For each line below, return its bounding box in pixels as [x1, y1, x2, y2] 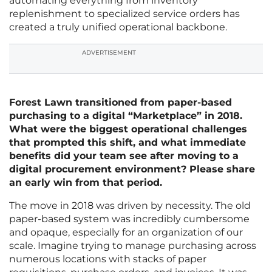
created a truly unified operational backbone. [9, 21, 227, 33]
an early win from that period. [9, 177, 162, 189]
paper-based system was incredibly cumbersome [9, 213, 250, 225]
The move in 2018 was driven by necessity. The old [9, 200, 251, 212]
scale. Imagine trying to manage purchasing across [9, 240, 256, 252]
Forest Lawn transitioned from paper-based [9, 97, 232, 109]
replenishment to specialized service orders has [9, 8, 240, 20]
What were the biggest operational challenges [9, 123, 247, 135]
